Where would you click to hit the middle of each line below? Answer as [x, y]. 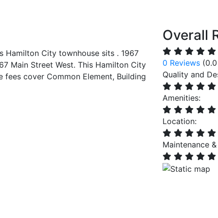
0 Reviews [181, 63]
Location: [180, 121]
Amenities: [182, 98]
